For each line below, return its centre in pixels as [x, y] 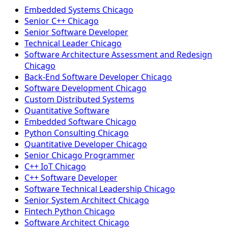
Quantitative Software [67, 110]
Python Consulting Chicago [77, 133]
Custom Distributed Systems [79, 99]
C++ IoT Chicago [55, 166]
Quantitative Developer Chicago [86, 144]
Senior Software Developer [76, 32]
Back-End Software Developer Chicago [98, 77]
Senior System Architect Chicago [87, 200]
